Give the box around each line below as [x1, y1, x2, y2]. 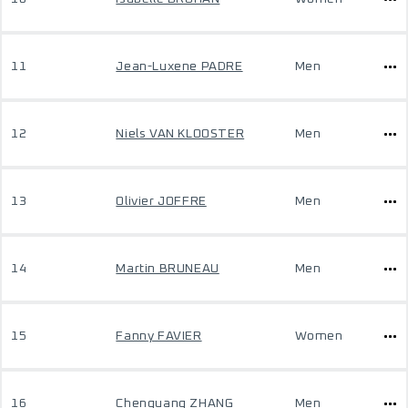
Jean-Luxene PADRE [116, 60, 243, 73]
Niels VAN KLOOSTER [116, 127, 245, 140]
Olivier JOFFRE [116, 195, 207, 208]
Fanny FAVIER [116, 330, 202, 342]
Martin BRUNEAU [116, 262, 219, 275]
